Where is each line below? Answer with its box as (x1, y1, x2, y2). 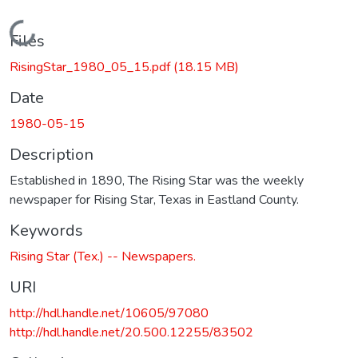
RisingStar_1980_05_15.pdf (10, 58, 173, 76)
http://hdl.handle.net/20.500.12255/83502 (10, 323, 253, 341)
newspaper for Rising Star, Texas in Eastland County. (10, 190, 299, 209)
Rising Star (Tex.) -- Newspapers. (10, 247, 196, 265)
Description (10, 143, 93, 165)
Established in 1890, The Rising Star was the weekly (10, 171, 304, 189)
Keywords (10, 219, 83, 241)
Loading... (12, 23, 65, 42)
